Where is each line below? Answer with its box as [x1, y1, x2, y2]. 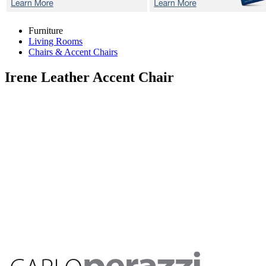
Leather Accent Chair [41, 69, 174, 85]
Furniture [28, 26, 63, 36]
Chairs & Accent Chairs [28, 47, 118, 57]
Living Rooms [28, 36, 83, 46]
